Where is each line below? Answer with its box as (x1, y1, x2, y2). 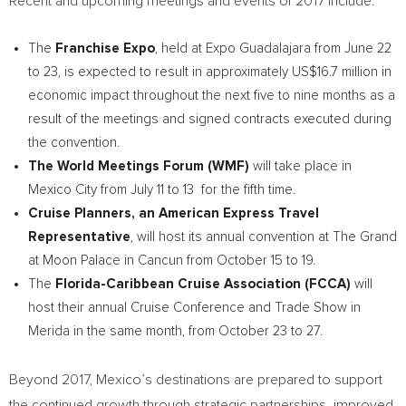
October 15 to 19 (217, 254, 313, 267)
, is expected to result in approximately (58, 65, 292, 79)
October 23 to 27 (218, 324, 320, 338)
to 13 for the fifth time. (164, 183, 295, 197)
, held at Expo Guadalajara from (155, 42, 344, 55)
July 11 (130, 183, 164, 197)
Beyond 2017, (9, 372, 96, 387)
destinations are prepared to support (152, 372, 382, 387)
